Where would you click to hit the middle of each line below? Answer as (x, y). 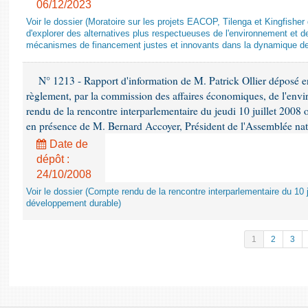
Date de (67, 144)
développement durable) (74, 203)
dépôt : (53, 159)
